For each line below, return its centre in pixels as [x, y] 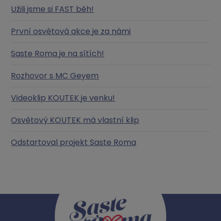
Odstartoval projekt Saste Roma [74, 142]
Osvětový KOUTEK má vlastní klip [75, 120]
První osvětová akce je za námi [71, 31]
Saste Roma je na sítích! [58, 53]
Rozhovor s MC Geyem [55, 75]
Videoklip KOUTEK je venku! [63, 98]
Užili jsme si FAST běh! [53, 9]
